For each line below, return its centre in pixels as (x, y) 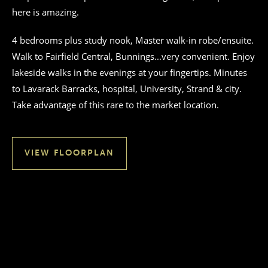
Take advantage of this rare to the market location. (115, 105)
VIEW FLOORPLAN (70, 153)
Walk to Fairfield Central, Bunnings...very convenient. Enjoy (133, 57)
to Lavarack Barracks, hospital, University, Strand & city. (127, 89)
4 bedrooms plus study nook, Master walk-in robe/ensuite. (133, 40)
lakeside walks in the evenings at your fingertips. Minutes (130, 73)
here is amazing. (45, 12)
